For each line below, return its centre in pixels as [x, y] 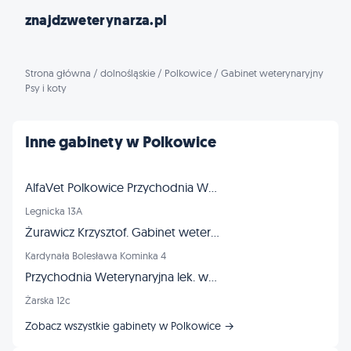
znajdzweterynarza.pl [96, 20]
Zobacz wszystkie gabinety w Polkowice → [130, 326]
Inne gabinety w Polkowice [121, 142]
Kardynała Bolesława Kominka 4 [96, 255]
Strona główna [58, 73]
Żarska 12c [48, 300]
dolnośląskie [128, 73]
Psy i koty [46, 88]
